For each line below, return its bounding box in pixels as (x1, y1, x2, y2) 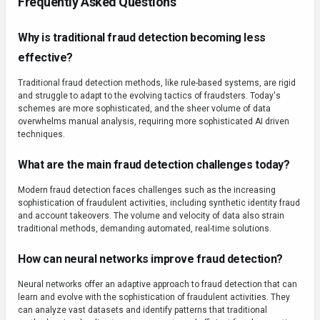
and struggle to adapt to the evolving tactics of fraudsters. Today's (18, 91, 281, 101)
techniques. (18, 129, 65, 140)
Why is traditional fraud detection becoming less (18, 31, 266, 45)
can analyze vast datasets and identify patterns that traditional (18, 305, 267, 316)
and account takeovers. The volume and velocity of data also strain (18, 211, 284, 221)
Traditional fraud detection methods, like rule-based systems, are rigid (18, 78, 296, 89)
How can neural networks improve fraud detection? (18, 252, 283, 266)
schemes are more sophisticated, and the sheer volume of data (18, 104, 271, 114)
